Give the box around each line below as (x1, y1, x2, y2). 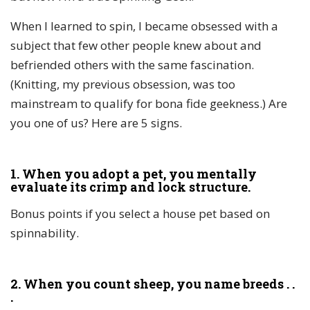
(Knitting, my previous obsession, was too (10, 76, 235, 93)
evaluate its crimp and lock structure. (10, 179, 250, 196)
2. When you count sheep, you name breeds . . (10, 275, 295, 293)
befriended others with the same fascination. (10, 57, 254, 73)
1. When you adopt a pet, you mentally (10, 165, 257, 183)
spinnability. (10, 225, 79, 241)
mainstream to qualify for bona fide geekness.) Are (10, 95, 287, 112)
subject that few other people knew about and (10, 37, 262, 54)
